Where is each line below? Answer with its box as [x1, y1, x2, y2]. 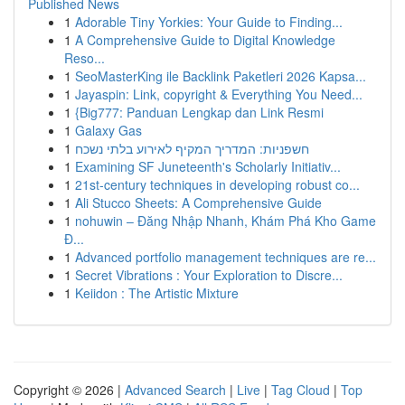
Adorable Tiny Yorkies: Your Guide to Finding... [75, 13, 343, 31]
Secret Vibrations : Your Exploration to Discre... [75, 266, 343, 284]
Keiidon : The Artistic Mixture [75, 284, 239, 302]
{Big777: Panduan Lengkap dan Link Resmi [75, 103, 324, 121]
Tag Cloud [271, 381, 330, 399]
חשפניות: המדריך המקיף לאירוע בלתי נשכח [75, 139, 309, 157]
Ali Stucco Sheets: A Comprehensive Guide [75, 193, 322, 212]
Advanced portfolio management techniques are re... [75, 248, 376, 266]
